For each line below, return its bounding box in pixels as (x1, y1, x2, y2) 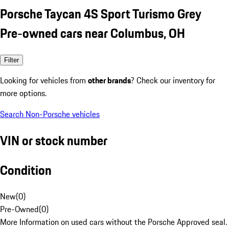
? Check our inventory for (131, 74, 215, 86)
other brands (88, 74, 131, 86)
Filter (4, 56, 19, 64)
